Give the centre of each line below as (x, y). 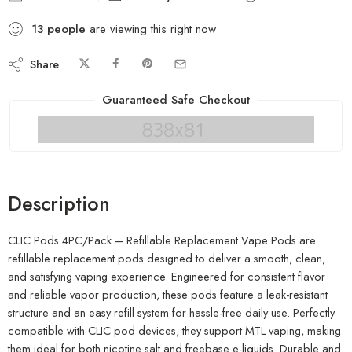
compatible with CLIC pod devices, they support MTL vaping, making (174, 331)
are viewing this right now (151, 29)
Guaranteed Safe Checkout (176, 99)
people (66, 29)
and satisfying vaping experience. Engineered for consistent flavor (167, 277)
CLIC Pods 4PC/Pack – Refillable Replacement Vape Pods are (162, 240)
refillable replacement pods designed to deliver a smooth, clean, (167, 258)
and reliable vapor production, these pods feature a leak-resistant (168, 295)
